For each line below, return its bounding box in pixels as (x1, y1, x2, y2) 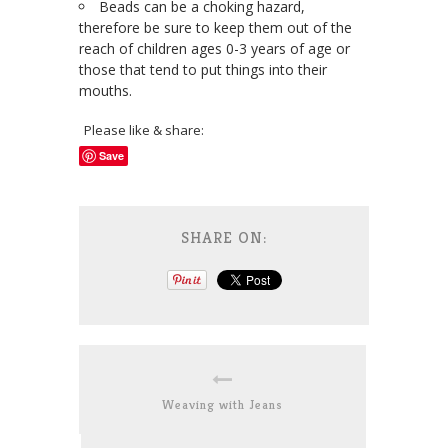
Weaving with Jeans (162, 396, 283, 414)
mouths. (79, 81, 132, 101)
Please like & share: (84, 121, 204, 140)
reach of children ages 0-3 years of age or (79, 39, 350, 59)
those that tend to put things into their (79, 60, 327, 80)
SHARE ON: (181, 227, 267, 249)
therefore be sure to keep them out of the (79, 18, 352, 38)
